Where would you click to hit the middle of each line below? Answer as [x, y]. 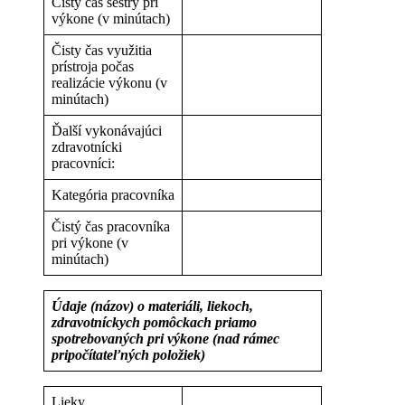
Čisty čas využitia [102, 50]
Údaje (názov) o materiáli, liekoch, [152, 306]
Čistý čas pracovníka [111, 226]
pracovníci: [83, 163]
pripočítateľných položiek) [128, 354]
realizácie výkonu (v [109, 82]
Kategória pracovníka [113, 194]
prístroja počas [93, 66]
